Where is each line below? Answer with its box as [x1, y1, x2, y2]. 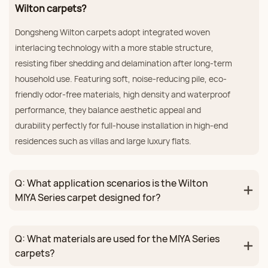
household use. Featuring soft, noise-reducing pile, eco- [15, 73, 227, 85]
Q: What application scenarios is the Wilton [15, 176, 208, 190]
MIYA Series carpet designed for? [15, 191, 161, 205]
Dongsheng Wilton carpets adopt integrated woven [15, 26, 210, 38]
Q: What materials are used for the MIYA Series [15, 232, 220, 246]
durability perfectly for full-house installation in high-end [15, 120, 228, 132]
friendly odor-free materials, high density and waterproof [15, 89, 230, 100]
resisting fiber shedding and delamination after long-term [15, 57, 232, 69]
